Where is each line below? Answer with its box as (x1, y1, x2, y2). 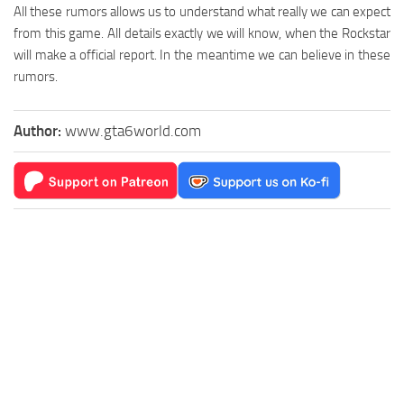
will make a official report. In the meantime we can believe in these (14, 47, 390, 64)
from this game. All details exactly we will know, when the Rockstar (14, 25, 390, 42)
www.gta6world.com (65, 122, 201, 141)
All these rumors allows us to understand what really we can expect (14, 4, 390, 21)
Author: (14, 122, 65, 141)
